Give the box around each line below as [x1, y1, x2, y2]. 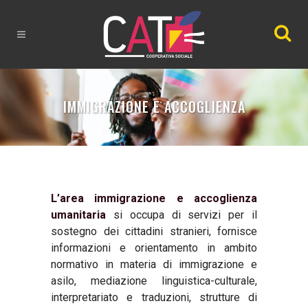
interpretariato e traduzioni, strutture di [51, 291, 257, 304]
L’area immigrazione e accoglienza [51, 192, 257, 205]
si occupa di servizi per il [106, 208, 257, 221]
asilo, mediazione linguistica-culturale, [51, 274, 257, 287]
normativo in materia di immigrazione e [51, 258, 257, 271]
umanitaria [51, 208, 106, 221]
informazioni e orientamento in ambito [51, 241, 257, 254]
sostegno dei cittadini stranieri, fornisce [51, 225, 257, 238]
